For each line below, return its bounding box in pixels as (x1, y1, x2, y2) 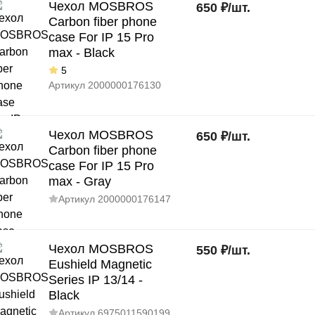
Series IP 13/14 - (49, 273, 143, 287)
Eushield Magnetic (49, 257, 152, 271)
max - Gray (49, 174, 111, 188)
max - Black (49, 46, 115, 60)
